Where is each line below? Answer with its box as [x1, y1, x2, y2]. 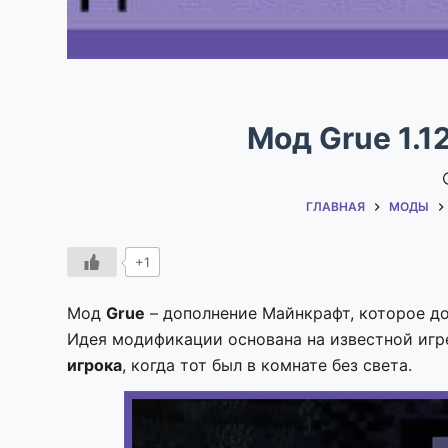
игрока [67, 354, 123, 375]
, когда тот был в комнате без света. [122, 354, 418, 375]
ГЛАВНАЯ [306, 199, 366, 215]
